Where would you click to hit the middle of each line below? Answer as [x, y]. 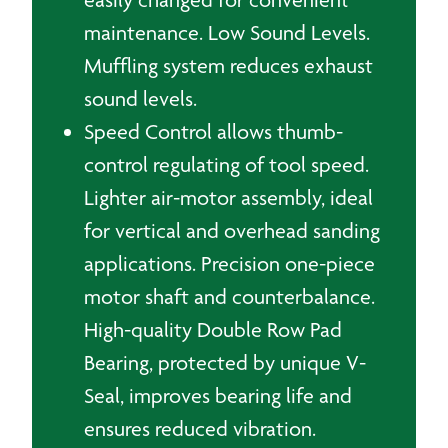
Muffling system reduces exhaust [228, 65]
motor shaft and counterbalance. [229, 296]
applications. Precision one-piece [229, 263]
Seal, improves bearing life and [218, 395]
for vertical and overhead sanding [232, 230]
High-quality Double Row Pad [213, 329]
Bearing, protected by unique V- [225, 362]
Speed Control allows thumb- [213, 131]
